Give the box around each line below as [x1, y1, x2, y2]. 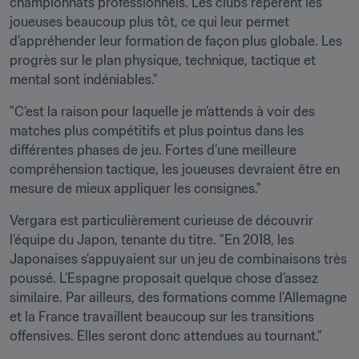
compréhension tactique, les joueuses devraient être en [10, 161, 340, 177]
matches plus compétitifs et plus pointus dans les [10, 123, 304, 139]
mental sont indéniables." [10, 71, 158, 87]
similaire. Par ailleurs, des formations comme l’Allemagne [10, 289, 347, 305]
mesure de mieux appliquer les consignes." [10, 180, 261, 196]
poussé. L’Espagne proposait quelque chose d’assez [10, 270, 318, 286]
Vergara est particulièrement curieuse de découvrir [10, 212, 313, 228]
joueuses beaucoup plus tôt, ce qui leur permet [10, 14, 289, 30]
